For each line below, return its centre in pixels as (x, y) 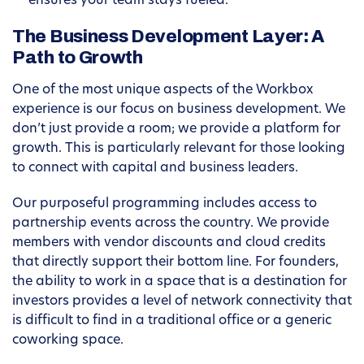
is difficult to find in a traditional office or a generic (172, 321)
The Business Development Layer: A (169, 37)
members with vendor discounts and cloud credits (169, 243)
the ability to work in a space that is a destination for (180, 282)
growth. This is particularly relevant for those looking (179, 149)
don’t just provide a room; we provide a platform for (176, 130)
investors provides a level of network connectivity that (182, 302)
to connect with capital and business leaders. (155, 169)
